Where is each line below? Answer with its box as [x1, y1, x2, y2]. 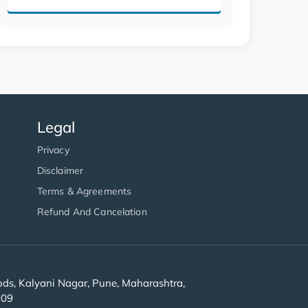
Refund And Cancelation [36, 206, 147, 219]
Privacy [36, 144, 69, 157]
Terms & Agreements [36, 185, 132, 198]
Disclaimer [36, 164, 84, 177]
